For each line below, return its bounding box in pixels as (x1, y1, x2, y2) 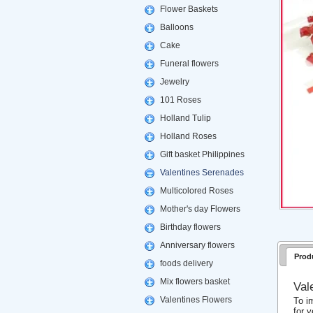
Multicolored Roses (159, 186, 233, 196)
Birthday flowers (159, 222, 221, 232)
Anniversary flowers (159, 240, 235, 250)
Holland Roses (159, 131, 217, 141)
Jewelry (159, 77, 189, 87)
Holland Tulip (159, 113, 211, 123)
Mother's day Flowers (159, 204, 240, 214)
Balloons (159, 22, 194, 32)
